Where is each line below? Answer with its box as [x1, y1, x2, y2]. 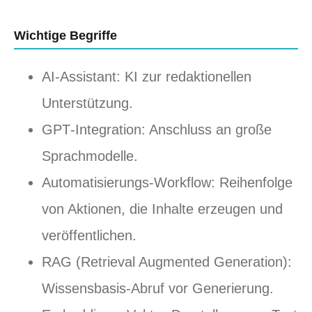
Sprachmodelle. [42, 148, 138, 164]
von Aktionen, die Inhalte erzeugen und [42, 201, 283, 217]
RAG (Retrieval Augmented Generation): [42, 254, 292, 270]
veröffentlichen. [42, 228, 136, 244]
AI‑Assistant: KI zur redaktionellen [42, 69, 251, 85]
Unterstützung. [42, 95, 133, 111]
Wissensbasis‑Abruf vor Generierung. [42, 281, 274, 297]
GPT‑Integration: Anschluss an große [42, 122, 272, 138]
